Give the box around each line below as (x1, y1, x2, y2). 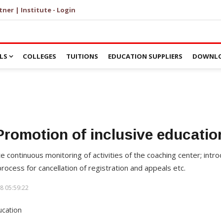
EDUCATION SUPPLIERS (108, 52, 183, 61)
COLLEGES (23, 52, 56, 61)
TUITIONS (66, 52, 98, 61)
